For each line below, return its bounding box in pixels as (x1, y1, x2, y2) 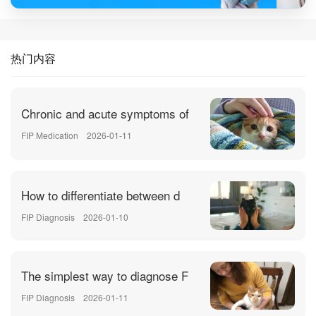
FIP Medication (21, 128, 78, 141)
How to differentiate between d (21, 186, 180, 204)
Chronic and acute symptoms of (21, 104, 189, 122)
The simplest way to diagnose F (21, 266, 188, 284)
